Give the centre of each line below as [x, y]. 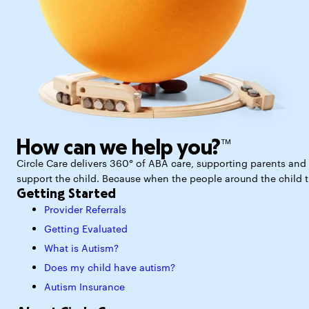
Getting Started [66, 193]
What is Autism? [81, 249]
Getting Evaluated [86, 230]
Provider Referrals [85, 211]
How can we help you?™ [124, 147]
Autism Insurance [84, 288]
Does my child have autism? [110, 269]
